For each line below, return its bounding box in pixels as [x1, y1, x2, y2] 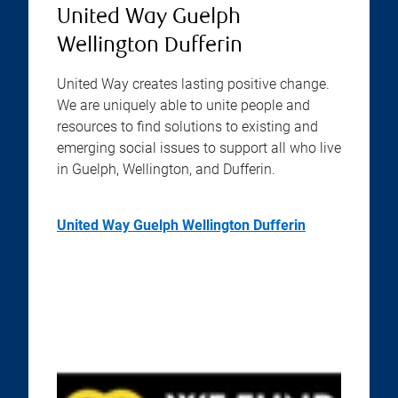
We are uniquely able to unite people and [57, 97, 310, 115]
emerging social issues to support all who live [57, 139, 341, 157]
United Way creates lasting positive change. [57, 76, 330, 93]
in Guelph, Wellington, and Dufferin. [57, 161, 275, 179]
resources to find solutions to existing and [57, 118, 318, 136]
